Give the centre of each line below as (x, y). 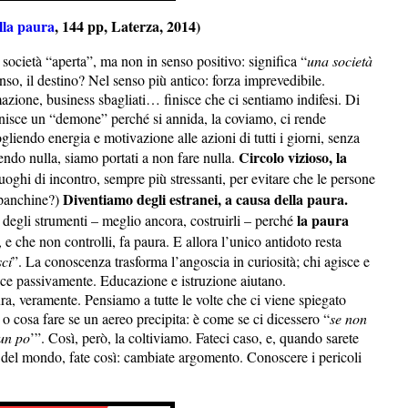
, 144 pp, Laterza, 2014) (127, 25)
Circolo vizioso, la (293, 157)
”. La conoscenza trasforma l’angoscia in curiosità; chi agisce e (191, 260)
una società (340, 60)
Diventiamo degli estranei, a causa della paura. (205, 199)
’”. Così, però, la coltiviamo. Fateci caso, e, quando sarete (194, 337)
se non (348, 318)
